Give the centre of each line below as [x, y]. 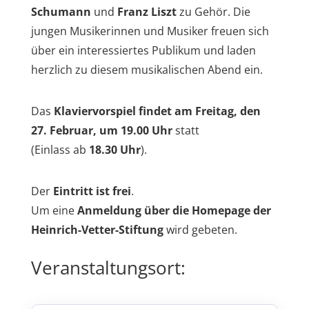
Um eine [54, 211]
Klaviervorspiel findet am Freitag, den [157, 111]
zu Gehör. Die [213, 12]
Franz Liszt [147, 12]
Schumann [61, 12]
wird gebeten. [200, 230]
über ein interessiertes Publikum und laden [143, 51]
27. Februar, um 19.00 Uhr [101, 131]
